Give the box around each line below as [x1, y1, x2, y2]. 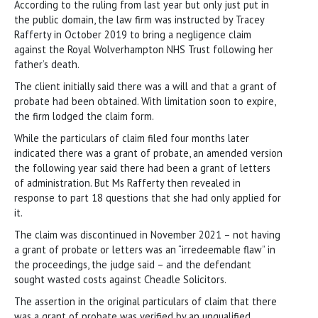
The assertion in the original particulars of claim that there [14, 294, 277, 308]
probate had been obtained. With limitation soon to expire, [14, 94, 275, 108]
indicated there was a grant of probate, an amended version [14, 146, 283, 160]
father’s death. [14, 57, 79, 71]
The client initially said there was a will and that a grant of [14, 79, 277, 93]
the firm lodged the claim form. [14, 109, 154, 123]
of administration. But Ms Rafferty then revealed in [14, 175, 241, 190]
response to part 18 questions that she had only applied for [14, 190, 281, 204]
